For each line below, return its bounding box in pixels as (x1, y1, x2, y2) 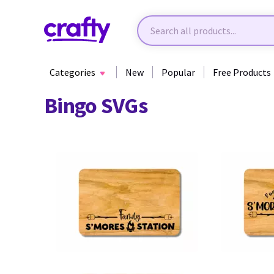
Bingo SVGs (44, 92, 147, 119)
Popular (161, 66, 195, 78)
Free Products (213, 66, 271, 78)
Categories (50, 66, 95, 78)
